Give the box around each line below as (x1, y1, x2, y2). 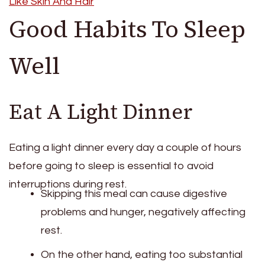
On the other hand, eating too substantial (41, 248, 243, 260)
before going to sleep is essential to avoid (9, 160, 214, 172)
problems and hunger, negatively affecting (41, 206, 245, 218)
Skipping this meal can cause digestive (41, 188, 227, 199)
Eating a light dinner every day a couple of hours (9, 141, 241, 153)
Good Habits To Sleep (9, 13, 245, 46)
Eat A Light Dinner (9, 98, 193, 127)
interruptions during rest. (9, 178, 127, 190)
